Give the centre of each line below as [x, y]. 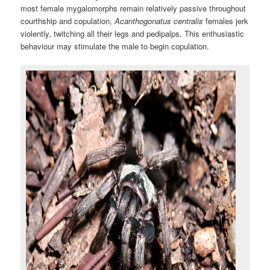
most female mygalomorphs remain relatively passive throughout [133, 8]
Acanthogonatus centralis [160, 20]
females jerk [227, 20]
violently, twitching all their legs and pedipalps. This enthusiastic [133, 33]
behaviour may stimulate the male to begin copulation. [115, 46]
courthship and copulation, [68, 20]
